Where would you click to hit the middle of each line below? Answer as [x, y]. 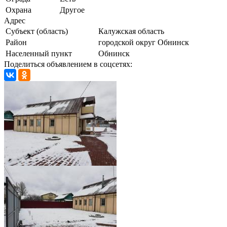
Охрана [18, 10]
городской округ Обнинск [144, 43]
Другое [72, 10]
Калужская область [131, 31]
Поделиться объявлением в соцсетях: [68, 64]
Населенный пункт [39, 54]
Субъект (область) [37, 31]
